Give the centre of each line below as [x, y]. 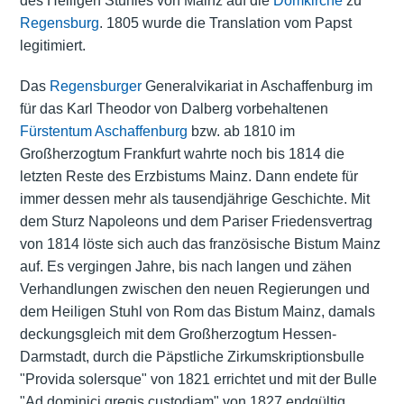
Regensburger [95, 87]
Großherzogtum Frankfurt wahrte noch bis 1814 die [182, 154]
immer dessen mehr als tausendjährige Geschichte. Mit [194, 199]
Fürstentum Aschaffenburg [103, 132]
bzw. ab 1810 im [241, 132]
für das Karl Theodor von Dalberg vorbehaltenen [174, 109]
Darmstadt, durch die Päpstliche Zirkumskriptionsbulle [192, 357]
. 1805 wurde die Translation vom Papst [225, 23]
